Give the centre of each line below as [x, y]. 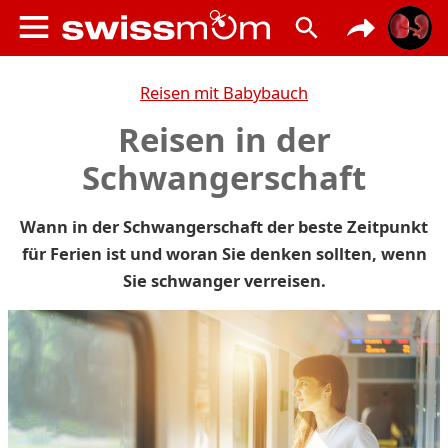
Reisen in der [224, 139]
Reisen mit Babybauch [224, 92]
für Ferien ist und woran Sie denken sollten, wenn [224, 253]
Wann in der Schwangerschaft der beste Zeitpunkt [224, 226]
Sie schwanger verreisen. [224, 280]
